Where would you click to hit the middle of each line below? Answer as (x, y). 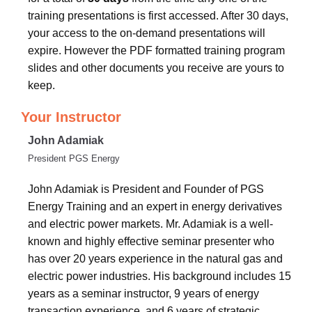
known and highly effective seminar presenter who (151, 241)
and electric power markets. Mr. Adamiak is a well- (150, 224)
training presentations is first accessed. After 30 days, (158, 16)
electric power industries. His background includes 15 (159, 276)
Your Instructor (71, 117)
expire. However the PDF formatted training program (156, 50)
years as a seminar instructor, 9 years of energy (143, 294)
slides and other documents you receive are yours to (156, 68)
